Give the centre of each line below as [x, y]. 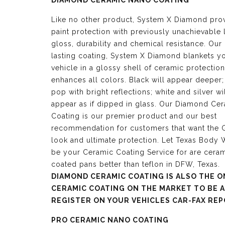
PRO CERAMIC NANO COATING [110, 220]
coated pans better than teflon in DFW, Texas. [137, 164]
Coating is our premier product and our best [134, 116]
